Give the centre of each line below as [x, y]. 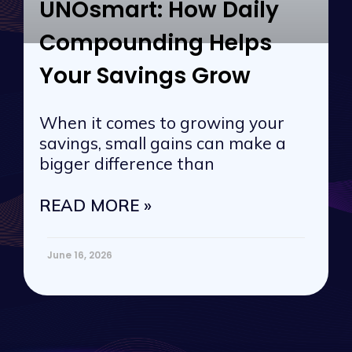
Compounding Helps [156, 43]
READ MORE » [95, 205]
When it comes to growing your [162, 123]
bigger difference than [127, 164]
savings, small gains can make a [163, 143]
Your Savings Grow [145, 76]
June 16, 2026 [80, 255]
